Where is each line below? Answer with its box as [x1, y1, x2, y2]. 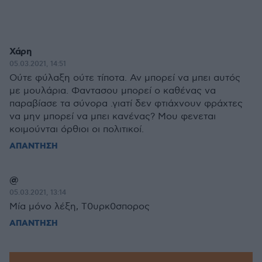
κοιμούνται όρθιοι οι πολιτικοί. [9, 124, 144, 135]
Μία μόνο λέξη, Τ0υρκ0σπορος [9, 201, 150, 212]
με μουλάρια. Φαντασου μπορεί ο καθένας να [9, 85, 216, 96]
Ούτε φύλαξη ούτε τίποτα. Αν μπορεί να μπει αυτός [9, 73, 240, 84]
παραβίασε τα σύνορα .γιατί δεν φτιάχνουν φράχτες [9, 98, 243, 109]
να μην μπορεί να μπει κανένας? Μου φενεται [9, 111, 216, 122]
